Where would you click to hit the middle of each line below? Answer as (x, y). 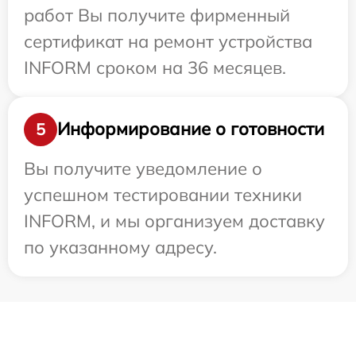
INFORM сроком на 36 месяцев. (155, 67)
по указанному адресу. (120, 247)
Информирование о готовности (191, 129)
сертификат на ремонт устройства (168, 41)
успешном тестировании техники (163, 194)
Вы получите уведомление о (143, 168)
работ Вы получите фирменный (157, 15)
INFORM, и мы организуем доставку (174, 221)
